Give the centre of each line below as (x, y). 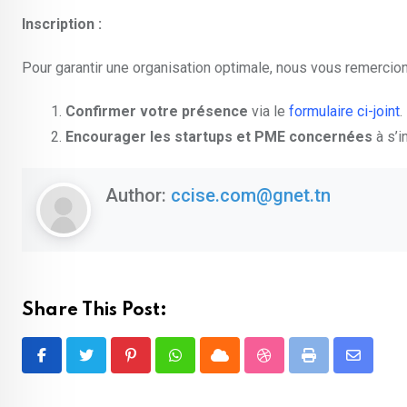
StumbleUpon (306, 366)
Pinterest (159, 366)
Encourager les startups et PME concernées (219, 137)
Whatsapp (206, 366)
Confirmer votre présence (157, 112)
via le (268, 112)
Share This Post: (94, 311)
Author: (138, 196)
